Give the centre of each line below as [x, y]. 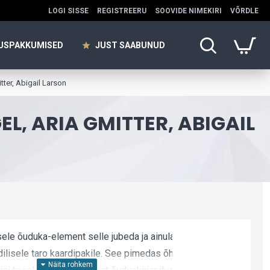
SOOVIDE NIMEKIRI [188, 11]
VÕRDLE [244, 11]
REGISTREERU [122, 11]
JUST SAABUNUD [130, 45]
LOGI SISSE [68, 11]
